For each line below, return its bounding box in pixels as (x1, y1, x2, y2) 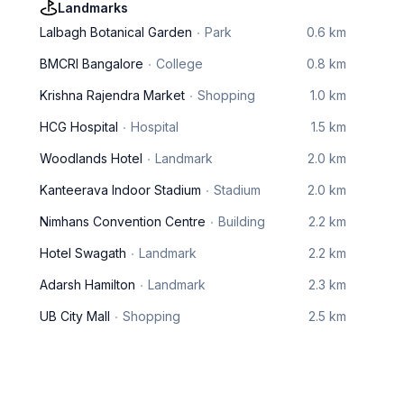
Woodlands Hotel (40, 151, 142, 166)
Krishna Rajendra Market (40, 87, 185, 103)
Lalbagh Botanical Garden (40, 24, 192, 40)
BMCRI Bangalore (40, 56, 143, 71)
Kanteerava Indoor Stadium (40, 182, 201, 197)
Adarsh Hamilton (40, 277, 135, 292)
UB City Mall (40, 308, 110, 324)
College (156, 56, 203, 71)
